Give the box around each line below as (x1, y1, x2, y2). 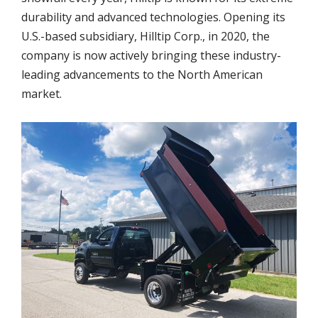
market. (21, 86, 62, 102)
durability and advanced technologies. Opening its (21, 9, 285, 25)
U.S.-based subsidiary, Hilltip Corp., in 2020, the (21, 28, 270, 44)
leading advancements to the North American (21, 67, 263, 82)
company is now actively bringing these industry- (21, 48, 281, 63)
